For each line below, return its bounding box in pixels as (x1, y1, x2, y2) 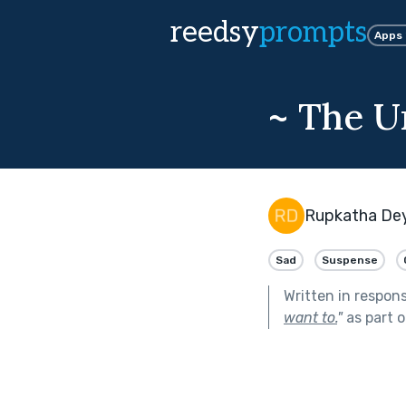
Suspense (322, 253, 378, 266)
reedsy (170, 15, 259, 50)
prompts (259, 15, 367, 50)
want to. (284, 308, 337, 326)
